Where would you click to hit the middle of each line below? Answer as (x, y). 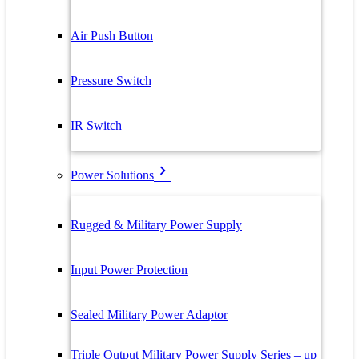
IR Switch (96, 125)
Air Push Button (112, 36)
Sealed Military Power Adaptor (149, 315)
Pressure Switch (111, 81)
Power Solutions (112, 175)
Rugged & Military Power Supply (156, 225)
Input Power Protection (129, 270)
